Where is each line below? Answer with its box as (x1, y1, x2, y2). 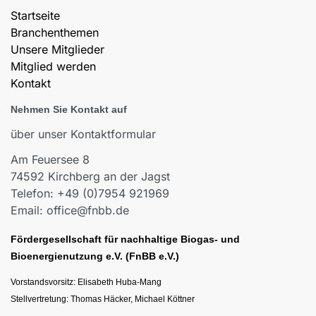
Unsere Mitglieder (11, 42, 104, 56)
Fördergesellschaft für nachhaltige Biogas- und (11, 233, 240, 245)
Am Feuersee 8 (11, 152, 90, 166)
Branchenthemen (11, 25, 99, 39)
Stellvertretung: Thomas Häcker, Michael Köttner (11, 294, 195, 304)
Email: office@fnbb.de (11, 203, 129, 217)
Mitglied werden (11, 59, 96, 73)
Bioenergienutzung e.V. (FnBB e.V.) (11, 250, 179, 262)
